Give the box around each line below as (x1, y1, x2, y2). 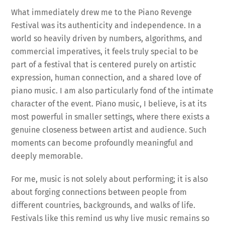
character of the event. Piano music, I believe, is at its (11, 98, 207, 108)
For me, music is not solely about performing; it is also (11, 174, 208, 184)
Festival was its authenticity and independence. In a (11, 20, 202, 30)
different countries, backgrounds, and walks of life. (11, 200, 196, 210)
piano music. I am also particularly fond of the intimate (11, 85, 214, 95)
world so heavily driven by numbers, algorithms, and (11, 33, 203, 43)
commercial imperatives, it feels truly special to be (11, 46, 199, 56)
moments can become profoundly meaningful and (11, 138, 194, 148)
